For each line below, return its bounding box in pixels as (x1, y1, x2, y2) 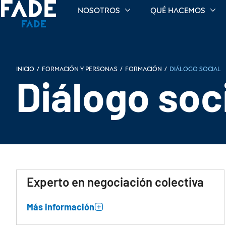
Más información (27, 201, 94, 212)
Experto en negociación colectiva (27, 175, 204, 189)
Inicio (16, 65, 34, 73)
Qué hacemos (150, 5, 206, 15)
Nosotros (78, 5, 121, 15)
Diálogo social (169, 65, 221, 73)
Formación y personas (42, 65, 118, 73)
